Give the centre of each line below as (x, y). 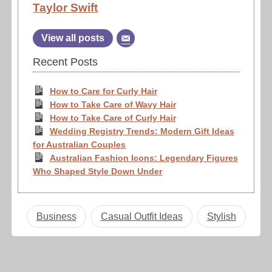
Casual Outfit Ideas (141, 216)
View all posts (73, 38)
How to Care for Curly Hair (103, 91)
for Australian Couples (80, 144)
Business (56, 216)
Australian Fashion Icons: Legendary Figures (144, 158)
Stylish (221, 216)
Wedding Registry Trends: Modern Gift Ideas (142, 131)
